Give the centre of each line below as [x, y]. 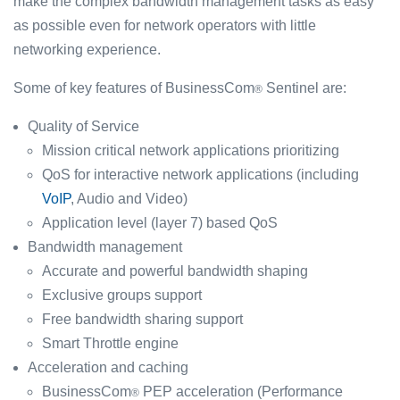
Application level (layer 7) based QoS [160, 223]
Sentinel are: [304, 88]
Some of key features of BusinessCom [134, 88]
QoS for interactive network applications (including [200, 175]
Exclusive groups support [122, 295]
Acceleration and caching [108, 367]
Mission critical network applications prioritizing [191, 150]
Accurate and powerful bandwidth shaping [175, 271]
